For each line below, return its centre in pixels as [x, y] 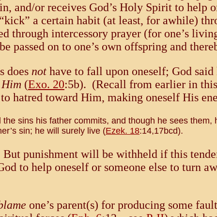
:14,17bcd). [161, 131]
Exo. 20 [46, 85]
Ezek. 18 [123, 131]
